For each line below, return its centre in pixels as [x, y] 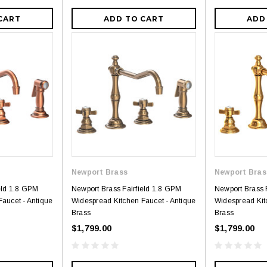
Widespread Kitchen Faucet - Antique [134, 201]
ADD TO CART [134, 19]
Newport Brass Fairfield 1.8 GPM [127, 189]
